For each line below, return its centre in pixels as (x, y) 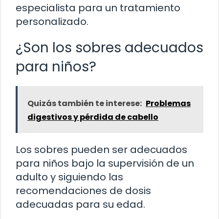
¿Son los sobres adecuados (109, 47)
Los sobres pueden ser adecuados (101, 149)
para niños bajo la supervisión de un (105, 163)
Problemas (168, 103)
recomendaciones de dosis (83, 190)
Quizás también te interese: (85, 103)
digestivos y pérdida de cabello (93, 117)
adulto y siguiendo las (69, 177)
